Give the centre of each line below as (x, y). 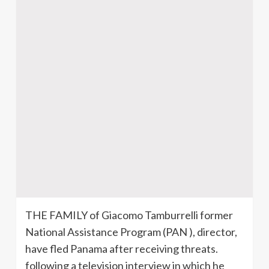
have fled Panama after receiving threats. (122, 248)
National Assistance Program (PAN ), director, (131, 231)
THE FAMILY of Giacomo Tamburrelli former (129, 215)
